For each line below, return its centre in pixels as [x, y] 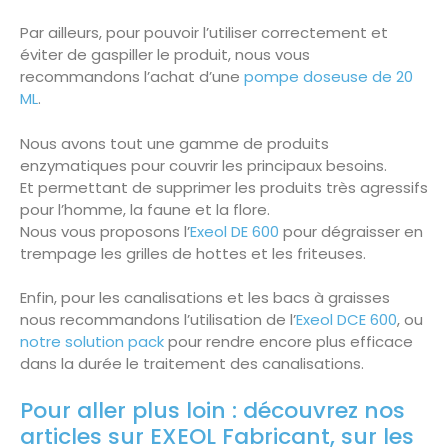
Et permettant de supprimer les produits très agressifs [224, 187]
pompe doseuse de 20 [326, 77]
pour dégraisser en [351, 231]
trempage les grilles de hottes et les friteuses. [193, 253]
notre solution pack [92, 342]
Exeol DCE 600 [346, 320]
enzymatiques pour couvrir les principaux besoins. [203, 165]
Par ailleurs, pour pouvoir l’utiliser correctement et [204, 33]
